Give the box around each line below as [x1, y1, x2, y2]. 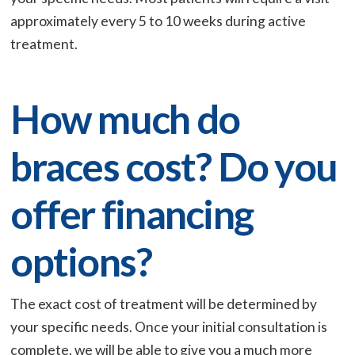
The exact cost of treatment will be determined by [10, 296, 318, 313]
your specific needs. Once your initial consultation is [10, 319, 328, 336]
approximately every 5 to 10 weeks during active [10, 12, 307, 29]
